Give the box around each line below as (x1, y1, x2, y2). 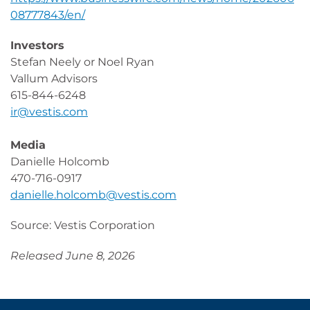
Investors (10, 39, 64, 52)
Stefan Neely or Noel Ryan (10, 55, 154, 69)
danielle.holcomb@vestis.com (10, 188, 176, 201)
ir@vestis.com (10, 105, 88, 118)
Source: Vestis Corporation (10, 219, 155, 232)
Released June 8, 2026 (10, 249, 135, 262)
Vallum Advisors (10, 72, 98, 85)
